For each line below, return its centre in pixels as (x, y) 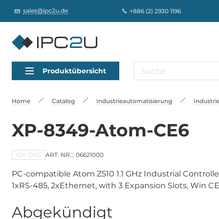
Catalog (63, 101)
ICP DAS (29, 155)
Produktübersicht (74, 71)
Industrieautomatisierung (134, 101)
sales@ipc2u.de (45, 11)
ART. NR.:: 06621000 (75, 155)
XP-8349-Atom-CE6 (100, 130)
